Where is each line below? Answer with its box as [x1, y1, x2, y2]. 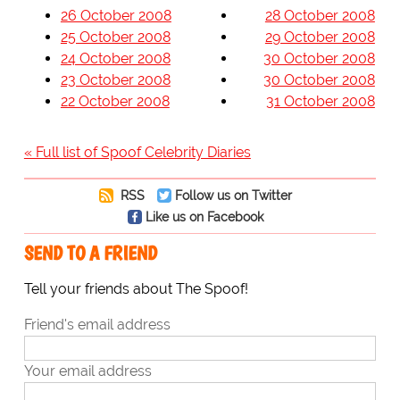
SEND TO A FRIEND [23, 241, 157, 266]
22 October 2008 [60, 93, 170, 111]
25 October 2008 [60, 29, 171, 46]
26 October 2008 [60, 7, 171, 25]
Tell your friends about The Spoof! [23, 280, 248, 298]
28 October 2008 [264, 7, 375, 25]
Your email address [23, 362, 152, 380]
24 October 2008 [60, 50, 171, 68]
